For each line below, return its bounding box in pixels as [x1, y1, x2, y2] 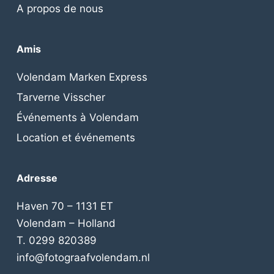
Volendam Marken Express [16, 71, 147, 84]
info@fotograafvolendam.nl [16, 251, 150, 264]
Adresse [16, 172, 57, 185]
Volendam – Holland [16, 217, 116, 230]
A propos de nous [16, 2, 103, 15]
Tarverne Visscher [16, 91, 105, 104]
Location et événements [16, 131, 135, 144]
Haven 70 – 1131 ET [16, 200, 113, 213]
